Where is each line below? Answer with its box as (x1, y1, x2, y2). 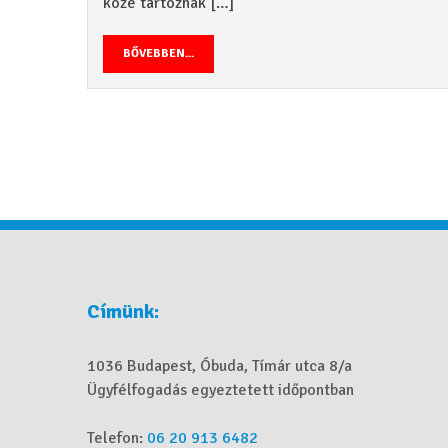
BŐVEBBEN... (123, 45, 194, 61)
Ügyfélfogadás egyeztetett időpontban (87, 379, 354, 400)
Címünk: (87, 298, 159, 324)
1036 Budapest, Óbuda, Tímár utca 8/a (87, 355, 352, 376)
